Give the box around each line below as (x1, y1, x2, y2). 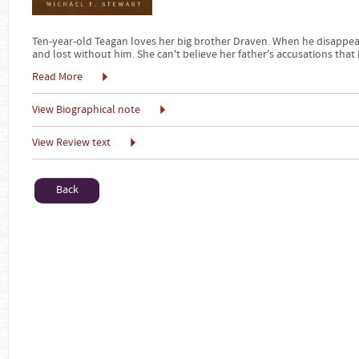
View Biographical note (32, 103, 140, 117)
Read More (32, 70, 83, 84)
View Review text (32, 135, 111, 150)
